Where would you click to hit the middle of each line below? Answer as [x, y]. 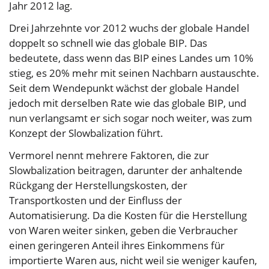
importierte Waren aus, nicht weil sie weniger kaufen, [133, 261]
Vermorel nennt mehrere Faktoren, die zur [109, 156]
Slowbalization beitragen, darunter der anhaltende [126, 171]
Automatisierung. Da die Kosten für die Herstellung [128, 216]
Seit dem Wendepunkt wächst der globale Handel [124, 88]
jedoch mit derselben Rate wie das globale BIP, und [128, 103]
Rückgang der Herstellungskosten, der [98, 186]
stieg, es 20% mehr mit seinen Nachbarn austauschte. [134, 73]
